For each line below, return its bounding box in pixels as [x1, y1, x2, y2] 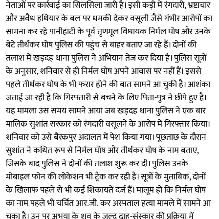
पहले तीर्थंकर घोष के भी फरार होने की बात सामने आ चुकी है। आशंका [6, 77, 210, 92]
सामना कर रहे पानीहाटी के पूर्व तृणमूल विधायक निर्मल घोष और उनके [6, 24, 211, 39]
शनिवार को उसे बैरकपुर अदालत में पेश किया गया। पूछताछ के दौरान [6, 130, 206, 145]
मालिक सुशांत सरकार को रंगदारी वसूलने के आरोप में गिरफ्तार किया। [6, 116, 210, 131]
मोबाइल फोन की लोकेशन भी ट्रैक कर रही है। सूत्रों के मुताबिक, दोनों [6, 169, 206, 184]
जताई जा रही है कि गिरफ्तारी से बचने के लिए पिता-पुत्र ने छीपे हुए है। [6, 90, 206, 105]
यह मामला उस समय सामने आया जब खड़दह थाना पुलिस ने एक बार [6, 103, 206, 118]
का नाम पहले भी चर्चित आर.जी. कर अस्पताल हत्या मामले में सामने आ [6, 196, 211, 211]
